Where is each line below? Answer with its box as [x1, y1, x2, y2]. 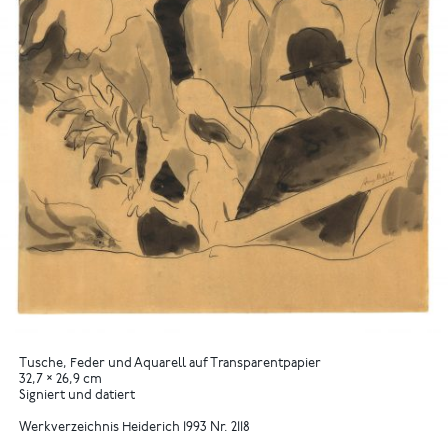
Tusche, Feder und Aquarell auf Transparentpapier [19, 357, 322, 371]
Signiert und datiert [19, 389, 136, 403]
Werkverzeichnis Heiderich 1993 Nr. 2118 [19, 422, 251, 436]
